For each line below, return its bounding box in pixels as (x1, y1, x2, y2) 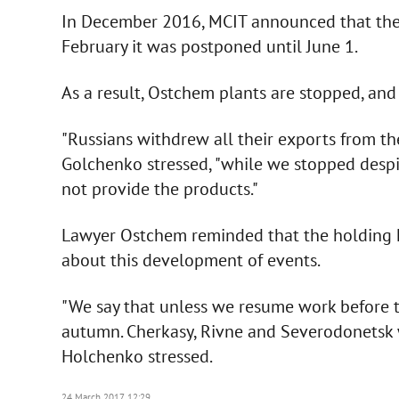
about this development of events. (61, 248, 321, 272)
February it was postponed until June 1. (61, 34, 358, 58)
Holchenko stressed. (61, 344, 213, 368)
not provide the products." (61, 176, 258, 200)
